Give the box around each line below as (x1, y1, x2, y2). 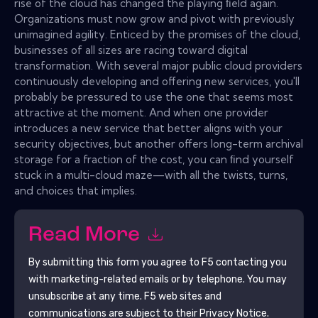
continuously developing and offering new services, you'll (14, 74, 300, 88)
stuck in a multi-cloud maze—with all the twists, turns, (14, 168, 287, 182)
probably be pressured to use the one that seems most (14, 89, 293, 104)
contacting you (213, 256, 287, 268)
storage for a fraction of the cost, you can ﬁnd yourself (14, 152, 294, 166)
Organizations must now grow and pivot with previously (14, 11, 295, 26)
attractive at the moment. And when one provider (14, 105, 268, 119)
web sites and (155, 290, 221, 302)
